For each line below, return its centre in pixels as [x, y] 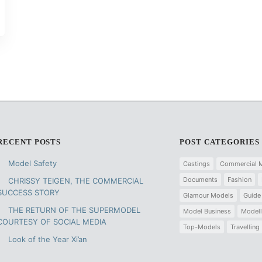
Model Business [207, 211]
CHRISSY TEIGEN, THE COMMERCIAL [75, 180]
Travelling [245, 227]
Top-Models [201, 227]
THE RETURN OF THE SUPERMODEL [74, 210]
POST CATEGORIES [219, 142]
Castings [196, 163]
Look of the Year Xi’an [47, 239]
